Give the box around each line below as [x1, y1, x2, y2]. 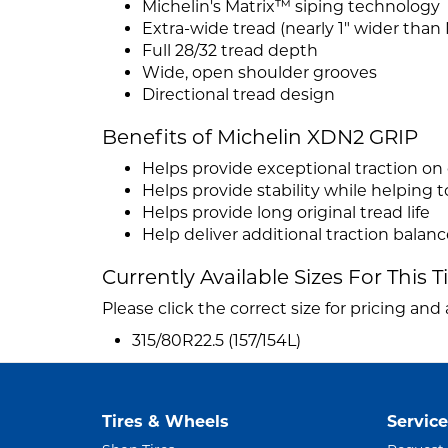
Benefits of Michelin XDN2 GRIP [102, 125, 418, 150]
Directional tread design [142, 85, 335, 105]
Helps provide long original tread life [142, 203, 430, 223]
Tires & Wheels [102, 412, 229, 432]
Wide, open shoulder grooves [142, 63, 377, 83]
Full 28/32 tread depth [142, 41, 318, 61]
